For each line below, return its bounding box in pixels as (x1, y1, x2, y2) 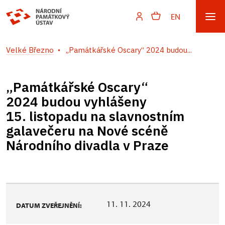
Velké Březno (6, 45, 54, 55)
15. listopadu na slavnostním (6, 107, 184, 125)
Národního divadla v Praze (6, 137, 169, 154)
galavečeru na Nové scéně (6, 122, 168, 139)
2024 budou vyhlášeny (6, 93, 147, 110)
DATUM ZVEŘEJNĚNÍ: (16, 201, 82, 210)
